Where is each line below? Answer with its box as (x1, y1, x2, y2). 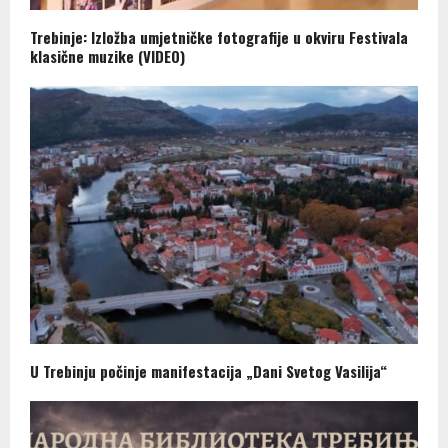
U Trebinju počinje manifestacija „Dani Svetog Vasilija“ (30, 360, 387, 383)
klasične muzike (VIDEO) (30, 44, 185, 67)
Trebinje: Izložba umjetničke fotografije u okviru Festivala (30, 25, 408, 48)
